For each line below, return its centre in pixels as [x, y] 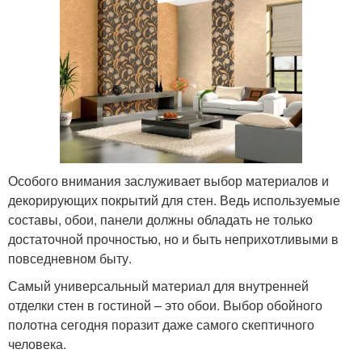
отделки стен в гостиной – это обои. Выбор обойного [165, 305]
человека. [37, 343]
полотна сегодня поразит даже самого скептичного [161, 324]
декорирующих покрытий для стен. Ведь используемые [174, 200]
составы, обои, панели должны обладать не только [160, 219]
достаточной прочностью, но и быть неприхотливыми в [173, 238]
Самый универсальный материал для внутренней [158, 285]
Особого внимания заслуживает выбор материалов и [168, 180]
